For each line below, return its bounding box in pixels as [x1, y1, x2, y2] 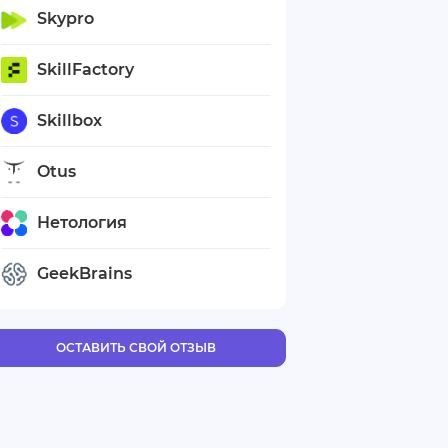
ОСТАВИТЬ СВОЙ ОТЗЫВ [56, 339, 216, 355]
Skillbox [37, 111, 102, 131]
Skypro [37, 9, 94, 29]
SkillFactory [37, 60, 134, 80]
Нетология [37, 213, 127, 233]
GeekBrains [37, 264, 132, 284]
